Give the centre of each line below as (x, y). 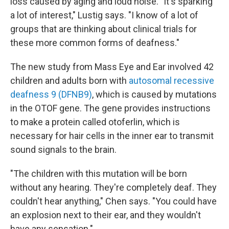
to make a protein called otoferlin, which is (95, 122)
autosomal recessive (171, 81)
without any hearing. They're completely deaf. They (113, 187)
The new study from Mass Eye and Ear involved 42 (112, 67)
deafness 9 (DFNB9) (51, 94)
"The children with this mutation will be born (99, 174)
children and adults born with (70, 81)
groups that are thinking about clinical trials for (104, 29)
